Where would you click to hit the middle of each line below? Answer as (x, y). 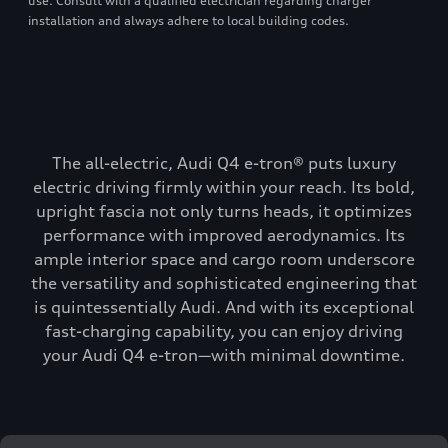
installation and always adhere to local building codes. (188, 20)
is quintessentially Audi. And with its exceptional (224, 307)
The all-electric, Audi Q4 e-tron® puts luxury (224, 163)
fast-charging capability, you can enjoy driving (224, 331)
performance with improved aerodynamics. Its (224, 235)
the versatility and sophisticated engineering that (224, 283)
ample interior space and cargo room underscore (224, 259)
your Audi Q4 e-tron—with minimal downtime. (224, 355)
